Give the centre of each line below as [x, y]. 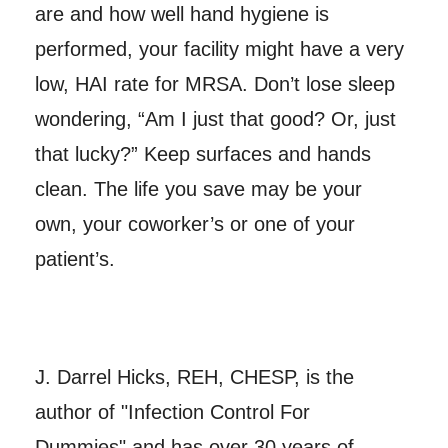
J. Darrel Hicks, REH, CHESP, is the [194, 377]
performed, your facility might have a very [219, 49]
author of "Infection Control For [172, 412]
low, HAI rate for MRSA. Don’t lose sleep [214, 84]
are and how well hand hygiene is [181, 14]
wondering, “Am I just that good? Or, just [215, 119]
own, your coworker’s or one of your [194, 224]
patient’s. [74, 259]
